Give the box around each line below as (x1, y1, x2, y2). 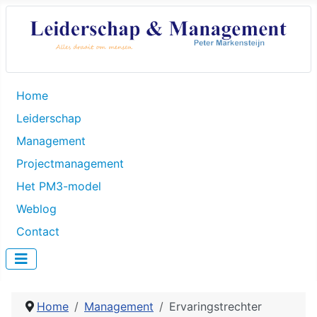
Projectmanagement (16, 156, 124, 171)
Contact (16, 224, 59, 239)
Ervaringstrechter (169, 299, 262, 314)
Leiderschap (16, 111, 81, 126)
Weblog (16, 202, 57, 217)
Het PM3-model (16, 179, 101, 194)
